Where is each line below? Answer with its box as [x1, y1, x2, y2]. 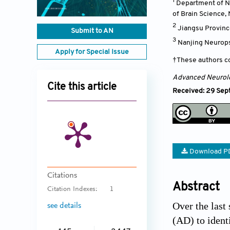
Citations [47, 171, 77, 180]
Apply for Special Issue [55, 48, 129, 56]
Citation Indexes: [47, 186, 98, 194]
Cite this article [47, 82, 117, 93]
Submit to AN [70, 27, 113, 35]
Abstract [172, 181, 220, 194]
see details [47, 201, 81, 210]
